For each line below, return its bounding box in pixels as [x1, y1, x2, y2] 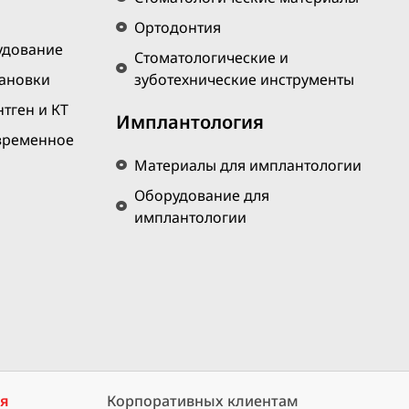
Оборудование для [134, 185, 269, 206]
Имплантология [116, 110, 264, 135]
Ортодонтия [134, 17, 221, 38]
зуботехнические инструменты [134, 69, 354, 90]
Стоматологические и [134, 47, 288, 68]
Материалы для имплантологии [134, 155, 362, 176]
